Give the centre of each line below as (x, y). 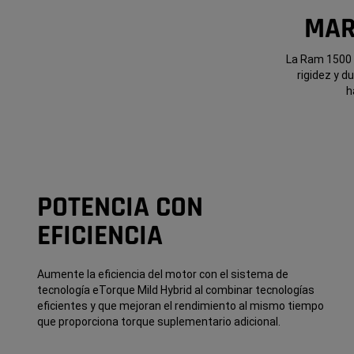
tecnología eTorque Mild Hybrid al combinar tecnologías (175, 290)
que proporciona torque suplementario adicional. (158, 322)
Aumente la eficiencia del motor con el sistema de (162, 275)
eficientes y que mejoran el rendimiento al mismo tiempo (180, 306)
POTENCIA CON (120, 208)
